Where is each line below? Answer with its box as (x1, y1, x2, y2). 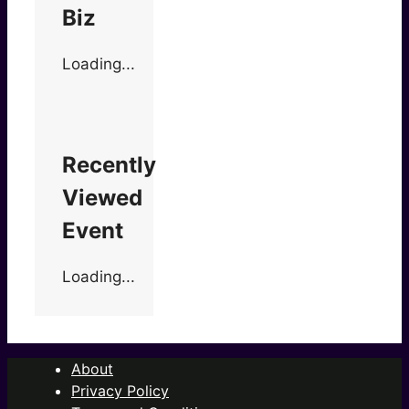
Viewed (62, 184, 142, 211)
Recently (62, 151, 156, 178)
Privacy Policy (71, 381, 169, 400)
